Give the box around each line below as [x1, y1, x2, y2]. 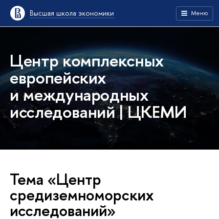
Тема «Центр [10, 169, 101, 190]
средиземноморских [10, 184, 154, 205]
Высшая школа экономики [30, 8, 114, 18]
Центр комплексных [10, 49, 164, 72]
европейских [10, 66, 107, 89]
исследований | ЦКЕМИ [10, 100, 187, 123]
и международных [10, 83, 149, 106]
